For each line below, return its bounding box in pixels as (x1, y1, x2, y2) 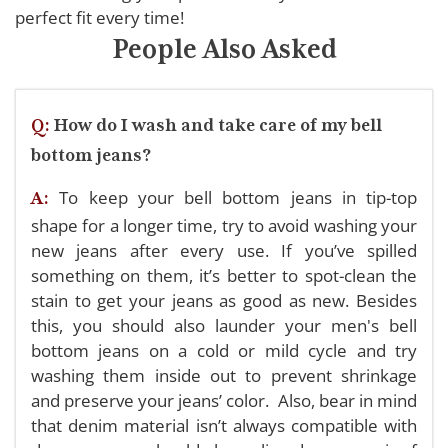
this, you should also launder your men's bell (31, 313, 417, 337)
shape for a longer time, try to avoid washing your (31, 213, 417, 237)
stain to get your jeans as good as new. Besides (31, 288, 417, 312)
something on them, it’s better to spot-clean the (31, 263, 417, 287)
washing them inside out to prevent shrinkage (31, 363, 417, 387)
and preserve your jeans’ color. (31, 388, 274, 412)
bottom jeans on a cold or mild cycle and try (31, 338, 417, 362)
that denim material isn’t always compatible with (31, 413, 417, 437)
